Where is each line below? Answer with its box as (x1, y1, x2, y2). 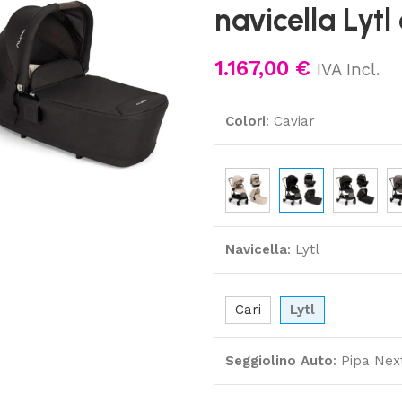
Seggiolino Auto (225, 353, 333, 369)
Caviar (274, 113, 315, 129)
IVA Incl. (317, 60, 380, 80)
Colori (225, 113, 266, 129)
